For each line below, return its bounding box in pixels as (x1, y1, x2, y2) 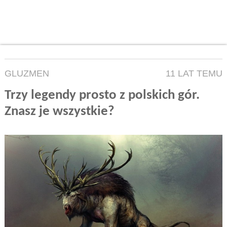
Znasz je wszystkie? (4, 105, 115, 119)
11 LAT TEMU (166, 68, 223, 79)
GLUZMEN (4, 68, 49, 79)
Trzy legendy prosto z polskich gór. (4, 89, 200, 103)
